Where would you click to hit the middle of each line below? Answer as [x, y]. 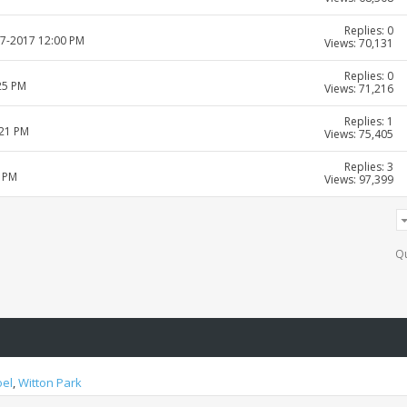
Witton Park [50, 383]
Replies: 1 [369, 122]
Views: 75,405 [359, 134]
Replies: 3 [369, 167]
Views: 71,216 [359, 89]
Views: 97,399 [359, 180]
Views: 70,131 [359, 44]
